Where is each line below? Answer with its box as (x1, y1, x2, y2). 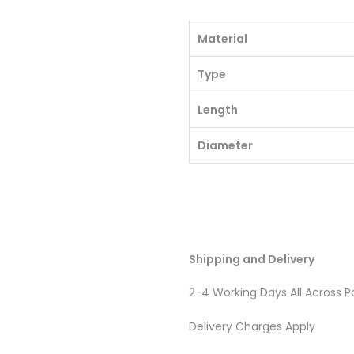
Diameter (198, 137, 253, 154)
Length (198, 102, 238, 119)
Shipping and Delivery (189, 251, 314, 268)
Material (198, 31, 247, 47)
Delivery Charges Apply (189, 318, 315, 334)
